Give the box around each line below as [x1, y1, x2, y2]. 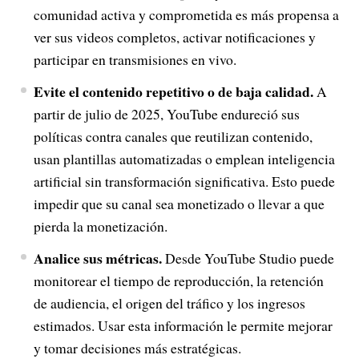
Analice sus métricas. [33, 248, 162, 268]
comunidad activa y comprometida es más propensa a [33, 5, 339, 24]
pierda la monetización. [33, 216, 167, 236]
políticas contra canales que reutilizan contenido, [33, 127, 313, 146]
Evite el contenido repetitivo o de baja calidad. [33, 81, 313, 102]
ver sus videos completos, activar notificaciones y [33, 27, 316, 46]
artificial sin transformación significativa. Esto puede [33, 171, 335, 191]
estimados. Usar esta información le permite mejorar [33, 316, 333, 335]
